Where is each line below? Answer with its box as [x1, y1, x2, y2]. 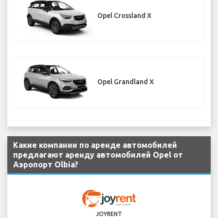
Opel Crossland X [97, 12, 151, 20]
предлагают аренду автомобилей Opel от [13, 150, 183, 160]
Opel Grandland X [97, 78, 154, 86]
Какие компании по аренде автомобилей [13, 141, 177, 150]
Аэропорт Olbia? [13, 160, 78, 169]
